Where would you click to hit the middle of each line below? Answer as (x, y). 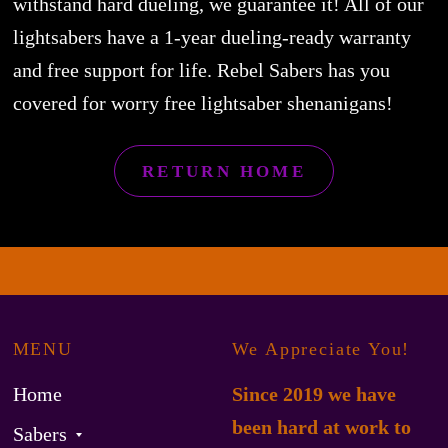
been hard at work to (321, 427)
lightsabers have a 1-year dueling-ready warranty (211, 37)
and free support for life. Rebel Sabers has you (201, 70)
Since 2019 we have (313, 394)
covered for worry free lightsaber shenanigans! (202, 103)
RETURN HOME (224, 171)
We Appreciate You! (321, 349)
